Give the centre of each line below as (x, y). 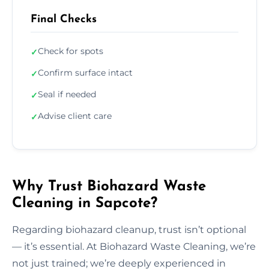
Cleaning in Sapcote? (85, 203)
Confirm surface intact (85, 72)
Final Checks (64, 19)
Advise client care (75, 116)
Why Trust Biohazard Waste (109, 186)
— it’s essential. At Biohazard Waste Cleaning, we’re (134, 246)
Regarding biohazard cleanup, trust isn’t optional (129, 229)
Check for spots (71, 51)
